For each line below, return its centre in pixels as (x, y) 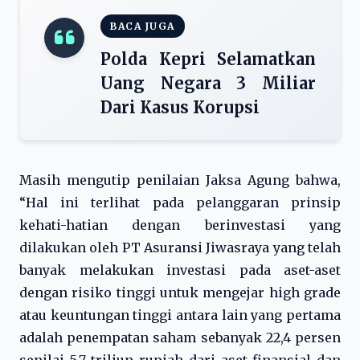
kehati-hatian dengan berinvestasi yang (180, 225)
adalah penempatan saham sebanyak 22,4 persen (180, 337)
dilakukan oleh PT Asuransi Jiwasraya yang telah (180, 247)
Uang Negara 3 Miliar (208, 83)
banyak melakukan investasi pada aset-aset (180, 270)
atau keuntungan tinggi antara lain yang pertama (180, 315)
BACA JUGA (143, 26)
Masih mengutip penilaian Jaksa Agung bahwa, (180, 180)
